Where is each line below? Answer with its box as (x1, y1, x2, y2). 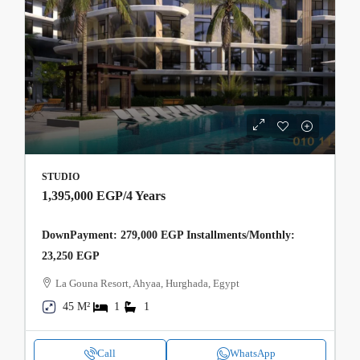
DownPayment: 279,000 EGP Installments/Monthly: (42, 229, 295, 242)
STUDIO (42, 171, 80, 183)
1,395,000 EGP (42, 189, 123, 203)
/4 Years (123, 189, 166, 203)
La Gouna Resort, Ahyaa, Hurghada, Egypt (55, 277, 239, 290)
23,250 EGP (42, 250, 100, 263)
